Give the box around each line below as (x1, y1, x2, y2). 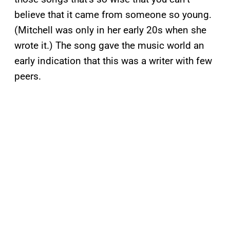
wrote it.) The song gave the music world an (14, 40, 204, 52)
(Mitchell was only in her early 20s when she (14, 24, 206, 36)
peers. (14, 70, 41, 83)
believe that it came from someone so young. (14, 9, 212, 21)
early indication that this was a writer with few (14, 55, 212, 67)
